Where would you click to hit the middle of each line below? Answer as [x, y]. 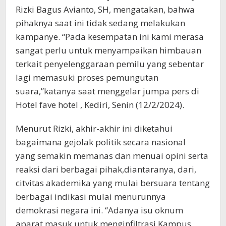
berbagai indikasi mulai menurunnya [91, 197]
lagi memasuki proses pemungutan [87, 78]
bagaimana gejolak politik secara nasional [101, 142]
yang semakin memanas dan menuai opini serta [112, 156]
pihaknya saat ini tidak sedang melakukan [100, 23]
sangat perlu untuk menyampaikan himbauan [108, 50]
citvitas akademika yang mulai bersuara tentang [113, 183]
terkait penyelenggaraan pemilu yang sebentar [110, 64]
